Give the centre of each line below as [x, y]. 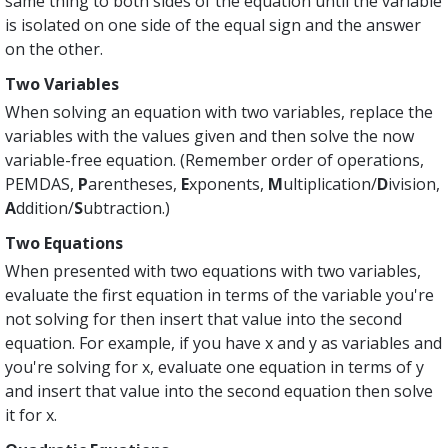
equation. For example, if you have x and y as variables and [224, 343]
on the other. [54, 49]
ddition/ [45, 208]
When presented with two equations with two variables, [213, 271]
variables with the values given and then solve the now [210, 136]
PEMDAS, [42, 184]
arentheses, [135, 184]
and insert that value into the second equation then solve [219, 391]
